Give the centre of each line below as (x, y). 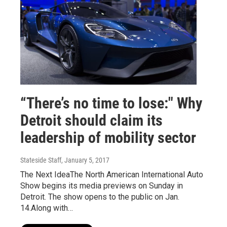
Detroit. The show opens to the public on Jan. (100, 197)
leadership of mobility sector (108, 138)
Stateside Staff (41, 160)
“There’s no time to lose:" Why (111, 103)
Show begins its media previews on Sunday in (102, 186)
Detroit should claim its (91, 121)
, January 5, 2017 (85, 160)
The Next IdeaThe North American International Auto (112, 175)
